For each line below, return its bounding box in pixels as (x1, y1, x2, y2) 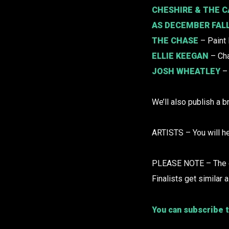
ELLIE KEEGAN (152, 51, 209, 61)
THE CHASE (152, 36, 198, 46)
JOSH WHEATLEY (152, 66, 220, 77)
